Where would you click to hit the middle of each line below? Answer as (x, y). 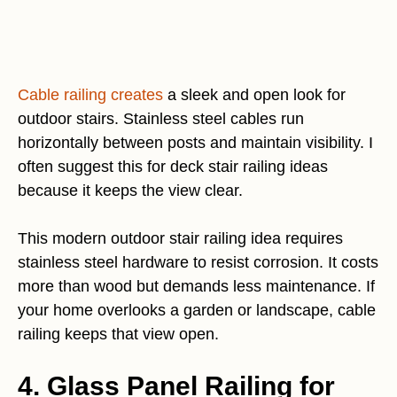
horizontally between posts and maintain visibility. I (195, 143)
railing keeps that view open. (118, 335)
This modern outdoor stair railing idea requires (180, 239)
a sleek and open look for (254, 95)
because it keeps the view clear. (130, 191)
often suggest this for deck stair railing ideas (173, 167)
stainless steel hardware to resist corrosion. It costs (198, 263)
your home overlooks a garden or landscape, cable (197, 311)
